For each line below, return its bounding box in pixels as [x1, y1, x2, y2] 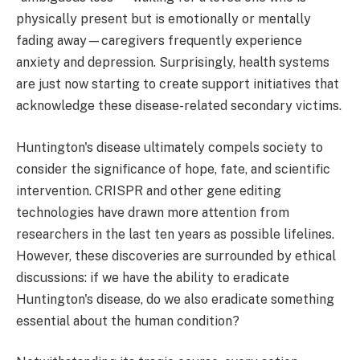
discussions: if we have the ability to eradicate [16, 269, 289, 285]
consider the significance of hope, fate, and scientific [16, 161, 330, 177]
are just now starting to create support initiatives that [16, 76, 339, 92]
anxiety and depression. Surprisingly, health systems [16, 55, 329, 71]
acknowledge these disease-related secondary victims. [16, 98, 342, 114]
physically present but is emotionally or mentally [16, 11, 311, 27]
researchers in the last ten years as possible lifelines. [16, 226, 334, 242]
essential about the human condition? [16, 313, 239, 329]
